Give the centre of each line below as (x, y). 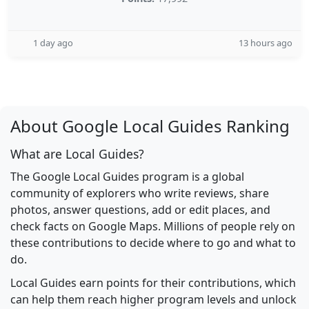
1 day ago (53, 43)
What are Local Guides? (77, 154)
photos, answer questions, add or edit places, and (140, 210)
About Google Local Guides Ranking (150, 126)
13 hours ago (266, 43)
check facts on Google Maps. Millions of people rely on (153, 226)
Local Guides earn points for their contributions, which (153, 283)
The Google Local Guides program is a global (127, 177)
